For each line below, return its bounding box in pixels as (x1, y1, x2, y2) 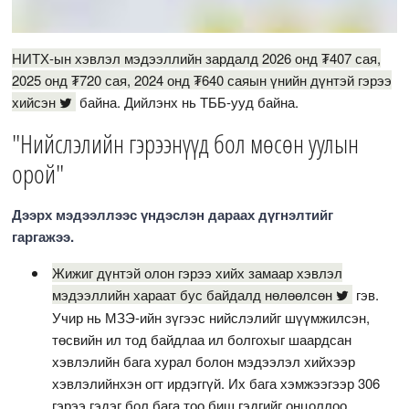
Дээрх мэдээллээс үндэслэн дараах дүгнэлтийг (12, 204, 334, 225)
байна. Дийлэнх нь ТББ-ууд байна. (76, 92, 303, 112)
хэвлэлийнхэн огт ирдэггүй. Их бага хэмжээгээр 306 (52, 373, 381, 393)
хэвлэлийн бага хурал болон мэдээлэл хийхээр (52, 351, 356, 372)
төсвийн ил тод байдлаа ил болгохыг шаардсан (52, 330, 352, 350)
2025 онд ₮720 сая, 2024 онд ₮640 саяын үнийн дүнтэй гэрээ (12, 70, 393, 90)
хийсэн (12, 92, 57, 112)
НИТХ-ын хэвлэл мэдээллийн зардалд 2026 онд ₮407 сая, (12, 48, 382, 68)
